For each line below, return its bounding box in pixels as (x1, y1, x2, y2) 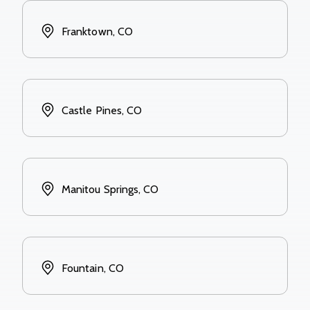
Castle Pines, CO (62, 103, 143, 117)
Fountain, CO (62, 261, 124, 275)
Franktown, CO (62, 24, 134, 38)
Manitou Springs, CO (62, 182, 159, 196)
